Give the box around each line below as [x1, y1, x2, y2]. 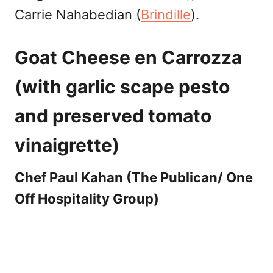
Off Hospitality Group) [15, 191, 159, 207]
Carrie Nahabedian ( [15, 7, 141, 23]
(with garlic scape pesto [15, 76, 230, 98]
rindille [149, 7, 191, 23]
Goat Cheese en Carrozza [15, 46, 242, 69]
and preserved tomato [15, 105, 211, 127]
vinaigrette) [15, 134, 119, 157]
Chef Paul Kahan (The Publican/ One [15, 169, 253, 186]
